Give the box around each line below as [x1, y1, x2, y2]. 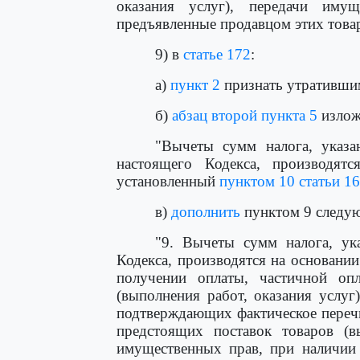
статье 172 [183, 46, 251, 63]
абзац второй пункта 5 [172, 107, 317, 124]
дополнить [171, 203, 240, 220]
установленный [117, 173, 219, 190]
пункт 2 [170, 76, 220, 93]
